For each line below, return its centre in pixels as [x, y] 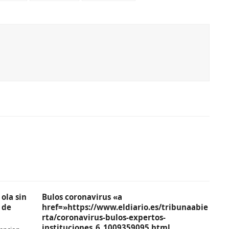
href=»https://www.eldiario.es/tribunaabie [125, 207]
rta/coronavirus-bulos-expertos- [104, 217]
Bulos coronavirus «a [82, 197]
